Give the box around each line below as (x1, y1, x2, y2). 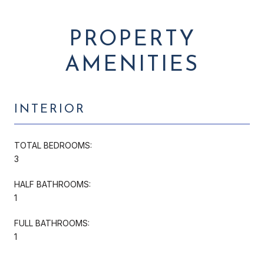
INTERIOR (14, 103, 85, 115)
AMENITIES (65, 54, 199, 76)
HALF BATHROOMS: (14, 179, 91, 189)
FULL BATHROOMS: (14, 217, 90, 228)
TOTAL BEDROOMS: (14, 140, 92, 150)
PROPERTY (68, 29, 196, 51)
